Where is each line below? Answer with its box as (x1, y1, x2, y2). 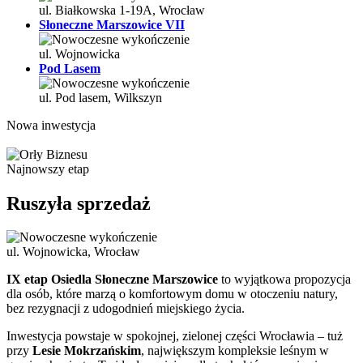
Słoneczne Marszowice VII (39, 17, 185, 32)
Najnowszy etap (6, 161, 89, 176)
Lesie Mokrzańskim (32, 344, 141, 358)
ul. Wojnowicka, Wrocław (6, 245, 140, 259)
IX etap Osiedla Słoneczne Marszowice (6, 272, 218, 287)
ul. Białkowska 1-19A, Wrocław (39, 2, 205, 17)
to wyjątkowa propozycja (218, 272, 351, 287)
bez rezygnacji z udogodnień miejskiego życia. (6, 301, 245, 316)
